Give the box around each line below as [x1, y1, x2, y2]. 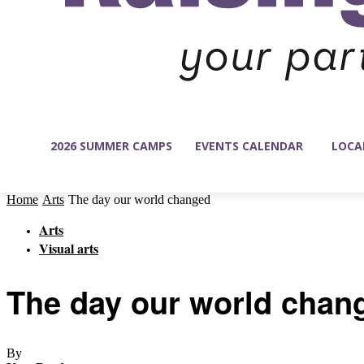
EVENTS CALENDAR [195, 138, 303, 154]
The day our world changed [68, 193, 210, 207]
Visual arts [39, 239, 98, 258]
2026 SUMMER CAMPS [50, 138, 172, 154]
